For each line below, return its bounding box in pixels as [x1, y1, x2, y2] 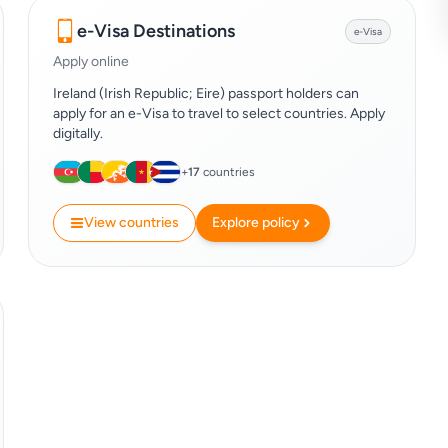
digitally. [53, 125, 103, 142]
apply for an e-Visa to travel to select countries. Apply [53, 105, 385, 122]
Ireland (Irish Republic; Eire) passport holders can [53, 85, 359, 102]
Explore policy [212, 214, 300, 231]
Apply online [53, 53, 129, 70]
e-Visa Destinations [77, 20, 235, 42]
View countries [84, 214, 179, 231]
